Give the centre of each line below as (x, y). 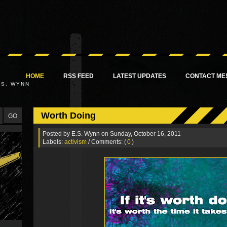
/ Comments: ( (107, 142)
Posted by (57, 134)
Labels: (53, 142)
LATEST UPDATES (140, 76)
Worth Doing (68, 115)
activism (75, 142)
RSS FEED (79, 76)
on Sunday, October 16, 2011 (141, 134)
